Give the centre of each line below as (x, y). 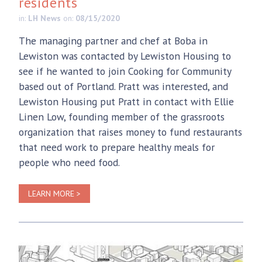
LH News (44, 18)
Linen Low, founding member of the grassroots (122, 116)
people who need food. (69, 162)
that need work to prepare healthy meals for (117, 147)
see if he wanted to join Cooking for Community (125, 71)
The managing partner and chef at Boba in (113, 40)
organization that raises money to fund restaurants (130, 132)
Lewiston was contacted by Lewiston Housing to (125, 56)
